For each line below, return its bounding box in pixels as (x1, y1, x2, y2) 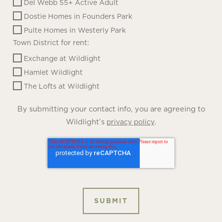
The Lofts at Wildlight (24, 81, 100, 91)
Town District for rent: (13, 37, 89, 48)
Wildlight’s (65, 116, 107, 127)
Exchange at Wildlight (24, 54, 101, 64)
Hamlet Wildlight (24, 67, 83, 78)
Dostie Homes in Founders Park (24, 11, 132, 21)
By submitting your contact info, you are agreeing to (17, 103, 205, 114)
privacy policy (106, 116, 155, 127)
